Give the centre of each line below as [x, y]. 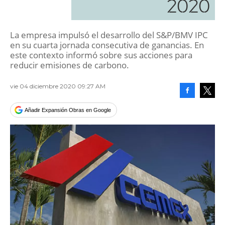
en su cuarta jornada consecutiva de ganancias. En [107, 45]
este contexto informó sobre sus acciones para [101, 55]
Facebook [199, 105]
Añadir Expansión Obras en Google [68, 110]
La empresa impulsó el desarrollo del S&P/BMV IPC [109, 35]
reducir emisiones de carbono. [70, 65]
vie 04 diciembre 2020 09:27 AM [58, 86]
